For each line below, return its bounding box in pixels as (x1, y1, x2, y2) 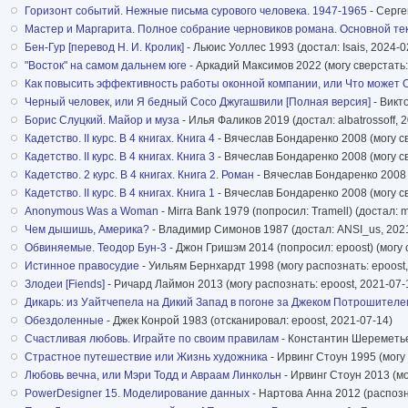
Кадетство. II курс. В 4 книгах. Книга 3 (25, 149, 215, 163)
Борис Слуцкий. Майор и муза (25, 113, 179, 127)
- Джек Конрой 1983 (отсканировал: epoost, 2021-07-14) (104, 313, 393, 327)
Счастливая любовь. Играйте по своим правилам (25, 331, 279, 345)
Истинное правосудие (25, 259, 139, 272)
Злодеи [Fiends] (25, 277, 105, 291)
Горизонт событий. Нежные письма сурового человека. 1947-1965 (25, 4, 367, 17)
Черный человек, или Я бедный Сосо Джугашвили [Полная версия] (25, 95, 371, 108)
